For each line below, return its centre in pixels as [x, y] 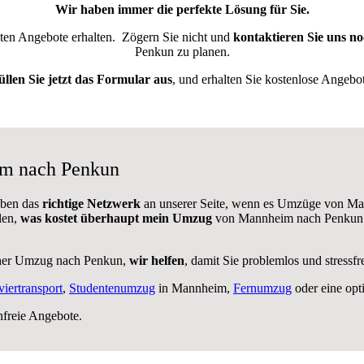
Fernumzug [262, 288]
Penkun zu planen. [182, 51]
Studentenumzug [112, 288]
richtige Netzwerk [93, 203]
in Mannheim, [194, 288]
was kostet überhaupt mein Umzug [116, 218]
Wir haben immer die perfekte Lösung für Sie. [182, 9]
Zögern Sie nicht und [178, 37]
